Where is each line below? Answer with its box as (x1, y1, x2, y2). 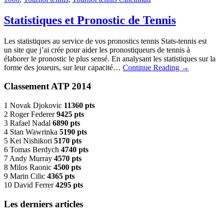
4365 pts (47, 172, 75, 181)
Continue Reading (123, 63, 181, 72)
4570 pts (54, 154, 82, 163)
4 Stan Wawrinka (4, 128, 59, 137)
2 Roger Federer (4, 110, 56, 119)
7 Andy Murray (4, 154, 54, 163)
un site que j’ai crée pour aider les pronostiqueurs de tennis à (4, 45, 190, 54)
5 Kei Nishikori (4, 137, 54, 145)
